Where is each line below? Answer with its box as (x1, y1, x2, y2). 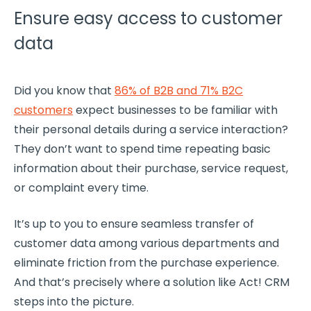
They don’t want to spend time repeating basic (14, 140, 271, 157)
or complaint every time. (14, 179, 149, 196)
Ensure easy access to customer (14, 6, 283, 30)
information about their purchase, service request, (14, 160, 288, 176)
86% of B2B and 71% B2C (115, 82, 243, 99)
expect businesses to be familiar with (73, 101, 278, 118)
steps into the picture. (14, 293, 134, 310)
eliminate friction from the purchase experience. (14, 254, 279, 271)
